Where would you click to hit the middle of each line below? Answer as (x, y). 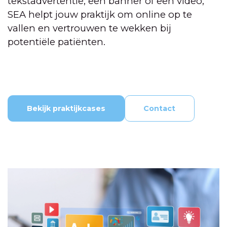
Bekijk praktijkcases (66, 108)
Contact (160, 108)
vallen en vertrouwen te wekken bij (89, 28)
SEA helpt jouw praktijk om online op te (100, 15)
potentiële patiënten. (56, 42)
